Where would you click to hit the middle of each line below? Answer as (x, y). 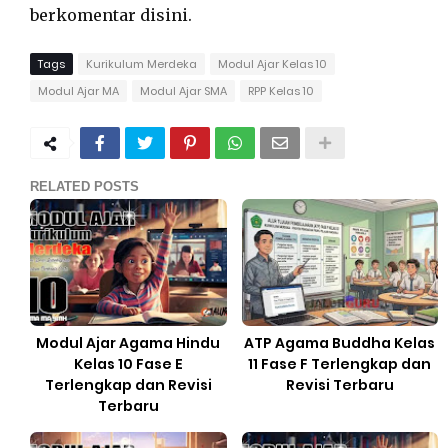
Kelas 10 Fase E (128, 363)
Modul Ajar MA (78, 91)
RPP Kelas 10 (281, 91)
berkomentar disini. (111, 15)
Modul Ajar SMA (183, 91)
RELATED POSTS (84, 186)
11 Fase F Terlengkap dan (340, 363)
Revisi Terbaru (339, 384)
